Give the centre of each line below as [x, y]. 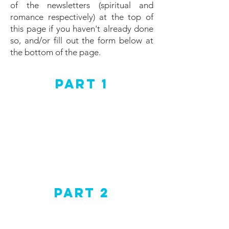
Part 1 [82, 84]
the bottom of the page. [55, 52]
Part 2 [82, 193]
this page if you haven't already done [82, 29]
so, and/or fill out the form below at [82, 40]
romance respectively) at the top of [82, 17]
